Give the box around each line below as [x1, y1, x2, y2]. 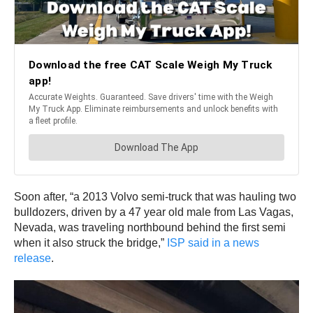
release [14, 252, 51, 264]
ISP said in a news [167, 236, 259, 249]
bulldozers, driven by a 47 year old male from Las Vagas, [14, 205, 293, 218]
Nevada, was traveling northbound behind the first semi [14, 221, 286, 233]
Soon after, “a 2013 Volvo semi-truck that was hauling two [14, 190, 296, 203]
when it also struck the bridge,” [14, 236, 167, 249]
